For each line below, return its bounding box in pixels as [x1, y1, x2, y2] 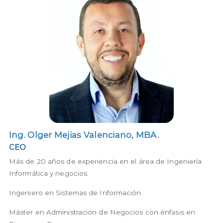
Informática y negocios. [8, 169, 89, 178]
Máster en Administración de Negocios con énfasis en [8, 208, 196, 217]
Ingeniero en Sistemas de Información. [8, 189, 143, 197]
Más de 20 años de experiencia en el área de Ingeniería [8, 157, 202, 166]
